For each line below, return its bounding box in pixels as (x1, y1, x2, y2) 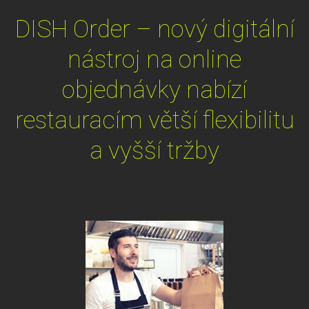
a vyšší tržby (90, 135, 219, 165)
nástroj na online (68, 44, 241, 74)
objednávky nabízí (62, 74, 247, 104)
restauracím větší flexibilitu (14, 105, 295, 134)
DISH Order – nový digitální (14, 14, 295, 43)
